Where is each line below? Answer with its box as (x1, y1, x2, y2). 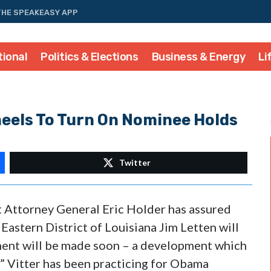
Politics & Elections (41, 50, 139, 64)
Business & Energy (151, 50, 246, 64)
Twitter (119, 157, 151, 168)
